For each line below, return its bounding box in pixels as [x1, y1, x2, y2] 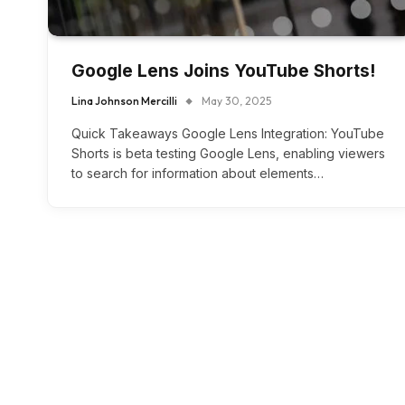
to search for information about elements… [71, 165, 324, 182]
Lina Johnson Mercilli [71, 94, 177, 108]
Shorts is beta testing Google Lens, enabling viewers [71, 146, 385, 162]
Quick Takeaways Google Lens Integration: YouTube [71, 126, 384, 142]
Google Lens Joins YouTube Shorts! [71, 61, 375, 82]
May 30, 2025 [202, 94, 271, 108]
